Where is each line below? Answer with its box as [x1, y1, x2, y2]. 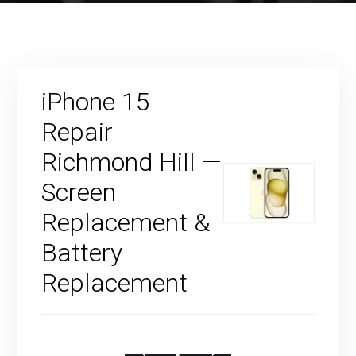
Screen [41, 177, 117, 207]
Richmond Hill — [41, 147, 222, 177]
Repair [41, 117, 114, 147]
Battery [41, 238, 123, 268]
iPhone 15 [41, 87, 151, 117]
